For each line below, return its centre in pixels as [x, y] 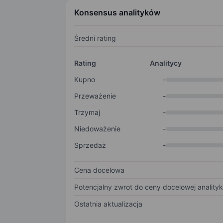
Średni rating [95, 38]
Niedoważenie [97, 129]
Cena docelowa [99, 170]
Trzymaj [87, 112]
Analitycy [166, 63]
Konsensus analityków [117, 13]
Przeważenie [95, 96]
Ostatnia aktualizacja [108, 204]
